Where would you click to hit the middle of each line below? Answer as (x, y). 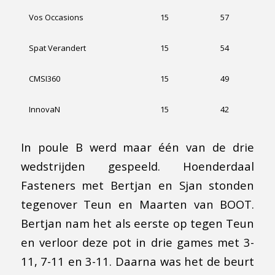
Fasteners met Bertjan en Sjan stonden (137, 185)
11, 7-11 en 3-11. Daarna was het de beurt (137, 261)
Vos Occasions (56, 17)
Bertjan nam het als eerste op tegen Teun (137, 223)
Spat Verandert (57, 48)
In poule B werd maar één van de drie (137, 147)
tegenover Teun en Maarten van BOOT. (137, 204)
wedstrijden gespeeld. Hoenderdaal (137, 166)
